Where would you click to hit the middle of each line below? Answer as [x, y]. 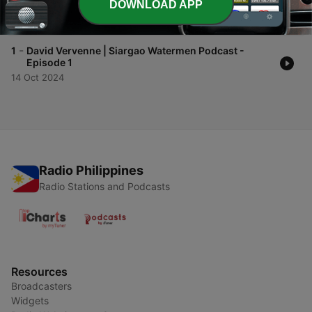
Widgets [30, 301]
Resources [39, 272]
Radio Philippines [91, 171]
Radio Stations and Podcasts [104, 187]
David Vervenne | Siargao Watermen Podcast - [135, 51]
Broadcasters [41, 286]
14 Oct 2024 [38, 78]
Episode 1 [49, 63]
